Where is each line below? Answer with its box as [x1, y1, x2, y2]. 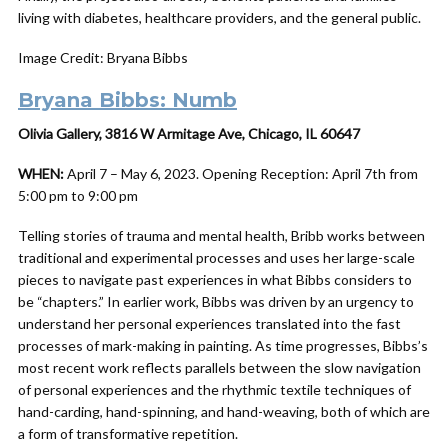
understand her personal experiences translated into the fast [18, 315, 401, 332]
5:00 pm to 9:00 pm [18, 187, 138, 204]
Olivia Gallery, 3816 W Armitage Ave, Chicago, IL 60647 [18, 125, 360, 142]
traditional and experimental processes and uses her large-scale [18, 249, 415, 266]
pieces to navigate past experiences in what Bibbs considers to [18, 271, 412, 288]
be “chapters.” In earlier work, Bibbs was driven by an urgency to [18, 293, 414, 310]
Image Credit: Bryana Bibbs [18, 49, 188, 66]
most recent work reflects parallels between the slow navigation [18, 359, 421, 376]
